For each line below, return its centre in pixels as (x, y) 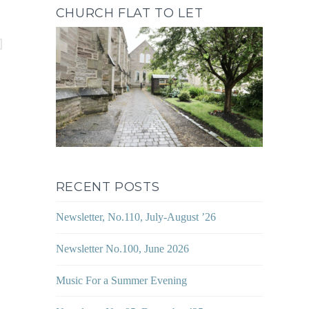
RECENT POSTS (108, 187)
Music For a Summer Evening (121, 280)
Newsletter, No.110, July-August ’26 (136, 217)
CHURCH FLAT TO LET (129, 12)
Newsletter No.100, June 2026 (122, 249)
